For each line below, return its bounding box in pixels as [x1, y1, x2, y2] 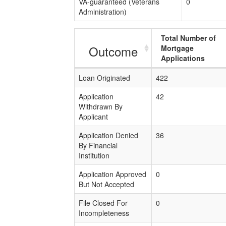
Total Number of [161, 33, 216, 43]
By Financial [79, 140, 118, 150]
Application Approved [79, 169, 146, 179]
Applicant [79, 111, 108, 122]
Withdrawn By [79, 101, 123, 111]
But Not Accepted [79, 179, 134, 189]
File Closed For [79, 198, 128, 208]
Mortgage [161, 43, 194, 53]
